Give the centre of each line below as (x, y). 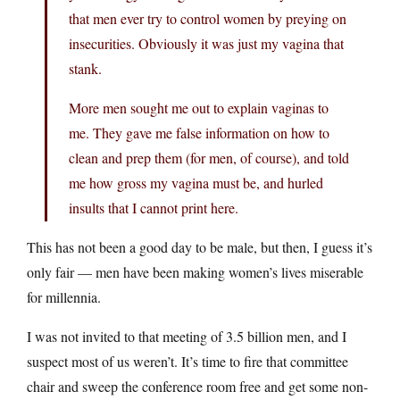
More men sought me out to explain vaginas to (199, 107)
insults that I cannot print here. (154, 207)
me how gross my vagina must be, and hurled (196, 182)
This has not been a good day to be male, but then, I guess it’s (200, 246)
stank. (85, 68)
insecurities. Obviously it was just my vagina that (206, 43)
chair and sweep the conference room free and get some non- (197, 386)
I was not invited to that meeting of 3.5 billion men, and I (187, 336)
